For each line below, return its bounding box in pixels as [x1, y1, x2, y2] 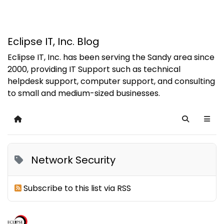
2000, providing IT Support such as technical [7, 63, 180, 75]
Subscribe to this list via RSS [23, 182, 131, 194]
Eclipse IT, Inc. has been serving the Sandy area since [7, 51, 214, 63]
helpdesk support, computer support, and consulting [7, 75, 215, 87]
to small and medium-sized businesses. [7, 87, 160, 99]
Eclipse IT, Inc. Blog [7, 34, 99, 48]
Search [184, 118, 208, 127]
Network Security [31, 152, 116, 167]
